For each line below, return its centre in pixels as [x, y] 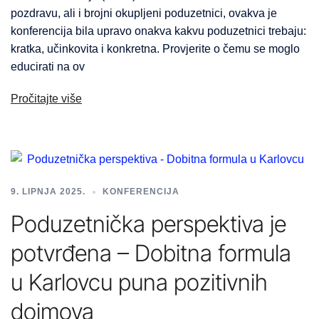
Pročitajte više [46, 99]
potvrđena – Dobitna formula [151, 253]
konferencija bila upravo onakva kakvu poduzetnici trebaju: [158, 31]
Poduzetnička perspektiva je [148, 224]
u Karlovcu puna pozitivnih [139, 283]
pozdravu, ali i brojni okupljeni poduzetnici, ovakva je [144, 14]
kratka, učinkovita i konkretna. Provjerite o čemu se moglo [155, 49]
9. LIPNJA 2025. [48, 192]
